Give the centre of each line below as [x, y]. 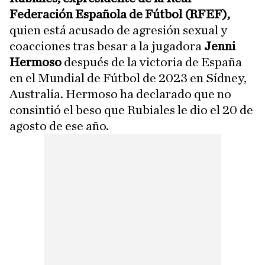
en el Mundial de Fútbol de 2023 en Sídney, [128, 78]
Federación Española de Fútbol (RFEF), [120, 14]
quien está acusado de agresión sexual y [118, 30]
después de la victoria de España [152, 62]
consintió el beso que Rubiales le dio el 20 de [131, 110]
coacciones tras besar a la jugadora [107, 46]
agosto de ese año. [59, 126]
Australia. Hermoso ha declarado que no [120, 94]
